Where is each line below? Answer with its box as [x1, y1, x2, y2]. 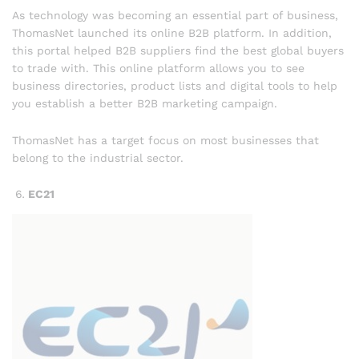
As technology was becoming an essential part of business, [12, 8, 338, 22]
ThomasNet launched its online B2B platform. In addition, [12, 26, 332, 39]
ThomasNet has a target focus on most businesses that [12, 133, 319, 147]
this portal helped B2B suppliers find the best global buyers [12, 43, 344, 57]
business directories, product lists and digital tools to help [12, 79, 337, 92]
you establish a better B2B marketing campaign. [12, 96, 277, 110]
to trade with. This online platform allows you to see [12, 61, 305, 75]
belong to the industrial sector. [12, 151, 184, 164]
